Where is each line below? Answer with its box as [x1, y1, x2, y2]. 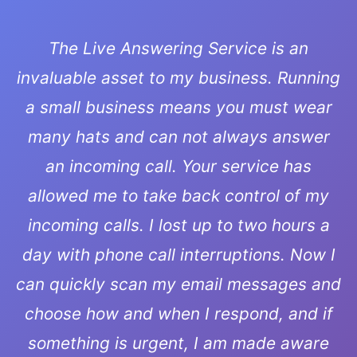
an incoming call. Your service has [45, 156, 312, 176]
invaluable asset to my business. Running [17, 68, 340, 88]
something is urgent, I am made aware [28, 333, 329, 353]
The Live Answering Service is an [49, 38, 308, 58]
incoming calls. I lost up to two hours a [27, 215, 330, 235]
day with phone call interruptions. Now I [22, 245, 335, 265]
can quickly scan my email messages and [16, 274, 341, 294]
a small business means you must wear [25, 97, 332, 117]
